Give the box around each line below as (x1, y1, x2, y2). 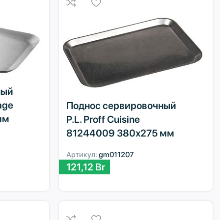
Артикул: (66, 150, 99, 159)
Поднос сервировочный (66, 99, 177, 111)
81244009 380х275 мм (66, 127, 175, 139)
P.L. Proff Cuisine (66, 113, 140, 125)
